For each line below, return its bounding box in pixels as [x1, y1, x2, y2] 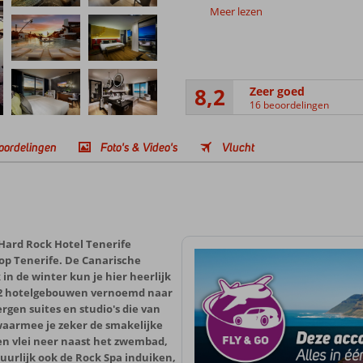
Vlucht [222, 139, 254, 155]
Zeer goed [249, 83, 305, 99]
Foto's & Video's [100, 139, 178, 155]
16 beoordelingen [249, 97, 329, 112]
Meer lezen [209, 4, 263, 19]
